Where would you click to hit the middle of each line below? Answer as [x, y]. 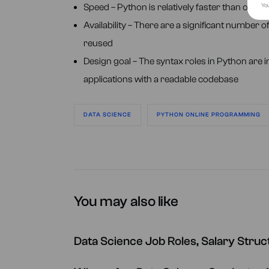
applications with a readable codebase [161, 79]
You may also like [126, 201]
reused [98, 43]
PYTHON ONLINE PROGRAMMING [208, 115]
